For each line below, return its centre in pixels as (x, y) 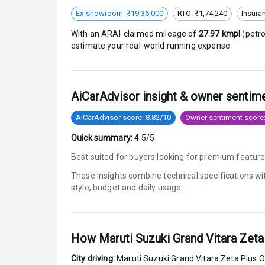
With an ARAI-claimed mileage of (135, 33)
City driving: (93, 258)
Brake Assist (236, 86)
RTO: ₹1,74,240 (202, 14)
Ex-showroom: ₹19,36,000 (119, 14)
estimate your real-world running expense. (152, 45)
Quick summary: (102, 138)
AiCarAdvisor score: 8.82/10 (123, 118)
